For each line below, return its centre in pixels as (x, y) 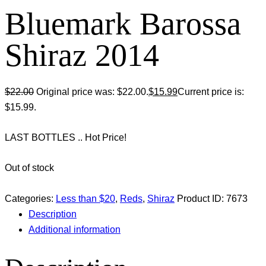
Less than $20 (85, 198)
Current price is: (211, 91)
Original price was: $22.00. (92, 91)
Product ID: (202, 198)
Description (53, 214)
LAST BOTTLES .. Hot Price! (66, 138)
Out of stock (29, 168)
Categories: (30, 198)
